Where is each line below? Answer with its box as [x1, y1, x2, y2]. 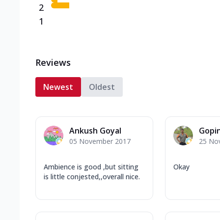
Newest [43, 81, 73, 92]
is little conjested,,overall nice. [44, 171, 140, 181]
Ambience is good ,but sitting [44, 162, 138, 171]
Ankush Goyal [69, 125, 121, 136]
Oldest [89, 81, 115, 92]
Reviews [35, 56, 71, 68]
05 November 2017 [69, 136, 131, 146]
